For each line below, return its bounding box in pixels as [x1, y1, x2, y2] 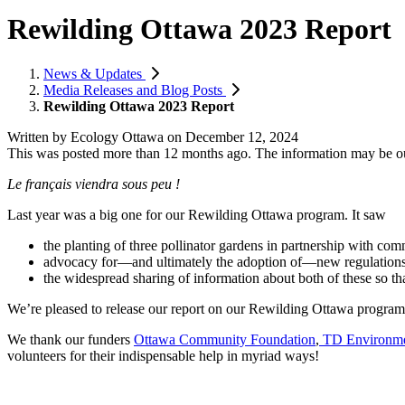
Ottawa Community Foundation [134, 331, 316, 347]
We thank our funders [7, 331, 134, 347]
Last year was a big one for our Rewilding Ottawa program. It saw [7, 206, 386, 222]
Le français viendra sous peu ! [7, 175, 180, 192]
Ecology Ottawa [71, 128, 164, 145]
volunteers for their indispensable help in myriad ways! [7, 347, 319, 363]
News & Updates [43, 65, 146, 81]
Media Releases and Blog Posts [43, 81, 226, 98]
